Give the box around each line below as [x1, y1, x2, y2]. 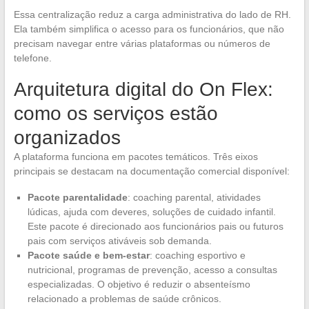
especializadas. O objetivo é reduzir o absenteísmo [27, 279, 250, 290]
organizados [13, 127, 121, 149]
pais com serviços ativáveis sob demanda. [27, 235, 212, 247]
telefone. [13, 52, 52, 64]
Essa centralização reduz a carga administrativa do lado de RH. [13, 9, 291, 21]
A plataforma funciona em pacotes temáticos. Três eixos [13, 151, 258, 163]
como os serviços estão [13, 103, 218, 125]
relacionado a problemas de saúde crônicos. [27, 293, 221, 305]
